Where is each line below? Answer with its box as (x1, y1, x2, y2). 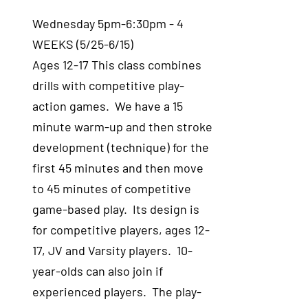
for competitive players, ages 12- (32, 222, 210, 237)
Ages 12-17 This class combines (32, 57, 202, 72)
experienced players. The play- (32, 284, 202, 299)
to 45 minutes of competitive (32, 181, 192, 196)
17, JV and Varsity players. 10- (32, 243, 193, 258)
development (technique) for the (32, 140, 210, 155)
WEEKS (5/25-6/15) (32, 36, 134, 52)
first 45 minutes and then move (32, 160, 204, 175)
